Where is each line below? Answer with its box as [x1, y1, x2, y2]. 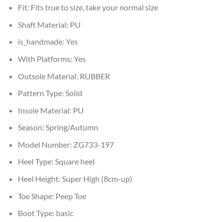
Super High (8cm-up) [61, 174, 132, 184]
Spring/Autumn [45, 122, 98, 132]
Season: [17, 122, 46, 132]
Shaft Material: [17, 19, 70, 29]
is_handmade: [17, 37, 66, 47]
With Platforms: [17, 54, 74, 63]
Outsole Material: [17, 71, 80, 81]
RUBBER [79, 71, 110, 81]
